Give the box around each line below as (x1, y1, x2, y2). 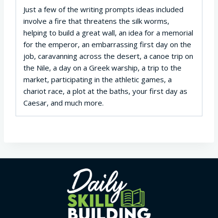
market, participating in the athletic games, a (23, 74, 172, 84)
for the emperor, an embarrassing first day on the (23, 39, 191, 49)
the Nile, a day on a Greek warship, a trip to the (23, 62, 182, 73)
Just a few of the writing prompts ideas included (23, 4, 183, 14)
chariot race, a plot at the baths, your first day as (23, 86, 187, 96)
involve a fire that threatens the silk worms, (23, 16, 169, 26)
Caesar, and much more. (23, 97, 104, 108)
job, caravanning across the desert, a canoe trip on (23, 51, 193, 61)
